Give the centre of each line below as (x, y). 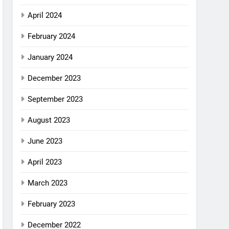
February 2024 (52, 36)
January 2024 (50, 57)
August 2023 (49, 120)
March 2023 (48, 183)
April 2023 (45, 162)
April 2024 (45, 15)
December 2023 (54, 78)
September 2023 (55, 99)
